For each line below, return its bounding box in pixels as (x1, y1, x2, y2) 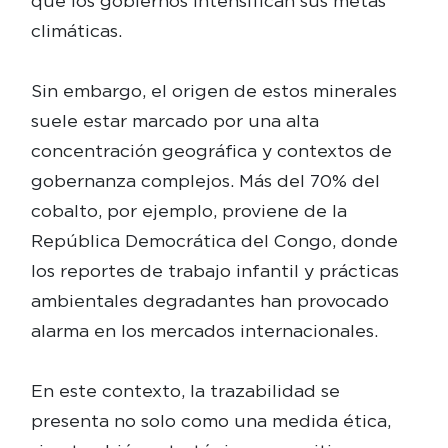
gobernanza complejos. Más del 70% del (30, 170, 380, 192)
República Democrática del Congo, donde (30, 230, 398, 252)
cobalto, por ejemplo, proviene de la (30, 200, 347, 222)
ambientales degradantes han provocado (30, 290, 389, 312)
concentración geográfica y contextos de (30, 140, 392, 162)
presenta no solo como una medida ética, (30, 410, 391, 432)
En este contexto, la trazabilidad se (30, 380, 340, 402)
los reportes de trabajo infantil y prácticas (30, 260, 399, 282)
